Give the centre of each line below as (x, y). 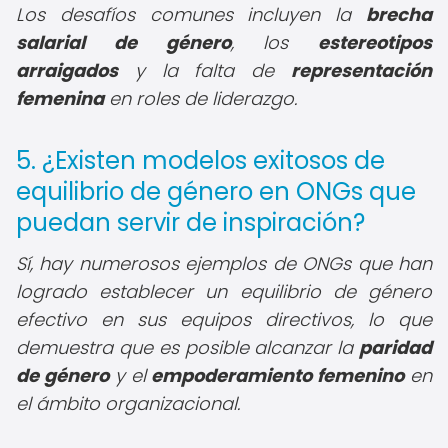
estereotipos (375, 42)
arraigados (67, 70)
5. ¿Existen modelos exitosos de (200, 160)
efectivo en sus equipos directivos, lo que (224, 319)
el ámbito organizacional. (128, 403)
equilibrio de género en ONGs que (216, 191)
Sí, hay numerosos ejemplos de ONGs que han (224, 263)
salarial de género (123, 42)
